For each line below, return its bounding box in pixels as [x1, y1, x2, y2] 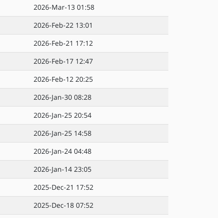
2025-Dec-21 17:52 [34, 182, 93, 192]
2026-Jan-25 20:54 [34, 110, 91, 120]
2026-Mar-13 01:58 [34, 2, 94, 12]
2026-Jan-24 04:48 [34, 146, 91, 156]
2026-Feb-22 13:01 [34, 20, 93, 30]
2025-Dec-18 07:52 [34, 200, 93, 210]
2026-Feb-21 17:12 [34, 38, 93, 48]
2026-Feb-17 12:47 [34, 56, 93, 66]
